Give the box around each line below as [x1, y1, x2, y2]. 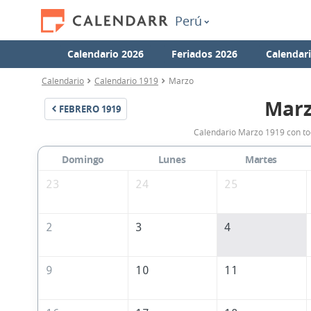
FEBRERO [59, 103, 99, 115]
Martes [244, 153, 278, 167]
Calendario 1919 [94, 75, 158, 86]
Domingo [61, 153, 105, 167]
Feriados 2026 [171, 47, 238, 60]
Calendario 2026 [67, 47, 144, 60]
